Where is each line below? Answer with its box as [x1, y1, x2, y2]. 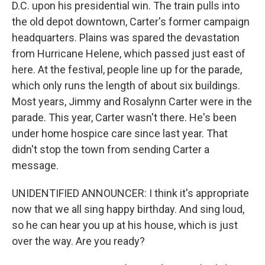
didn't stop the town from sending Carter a [12, 143, 209, 156]
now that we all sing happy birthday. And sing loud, [12, 203, 244, 215]
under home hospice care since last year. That [12, 127, 228, 140]
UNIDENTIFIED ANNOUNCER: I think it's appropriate [12, 187, 249, 199]
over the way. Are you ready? [12, 235, 145, 247]
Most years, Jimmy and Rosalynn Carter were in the [12, 95, 252, 108]
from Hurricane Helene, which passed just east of [12, 47, 245, 60]
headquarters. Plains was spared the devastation [12, 31, 240, 44]
